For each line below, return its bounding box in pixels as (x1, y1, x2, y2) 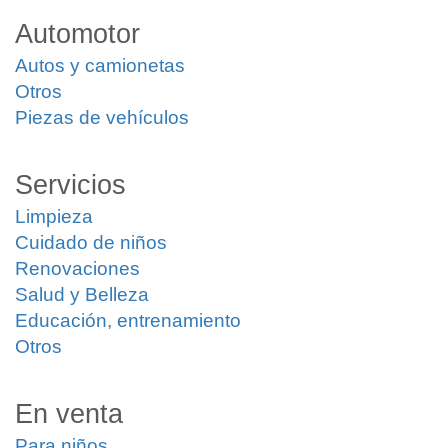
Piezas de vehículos (15, 107, 189, 128)
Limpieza (15, 206, 93, 227)
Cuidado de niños (15, 232, 167, 253)
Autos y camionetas (15, 55, 185, 76)
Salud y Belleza (15, 284, 149, 305)
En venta (15, 399, 123, 429)
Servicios (15, 170, 126, 200)
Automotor (15, 19, 140, 49)
